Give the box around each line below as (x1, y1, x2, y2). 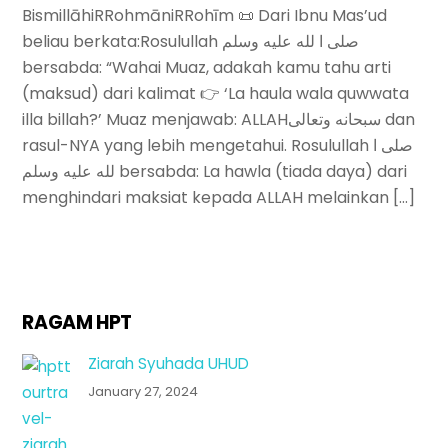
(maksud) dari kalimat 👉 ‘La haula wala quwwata (22, 81, 410, 105)
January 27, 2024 (87, 381, 198, 401)
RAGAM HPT (22, 308, 132, 336)
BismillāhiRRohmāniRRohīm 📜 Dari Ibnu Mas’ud (22, 3, 388, 27)
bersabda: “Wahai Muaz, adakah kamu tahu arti (22, 55, 392, 79)
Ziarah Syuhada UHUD (87, 352, 249, 374)
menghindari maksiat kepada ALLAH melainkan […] (22, 185, 416, 209)
